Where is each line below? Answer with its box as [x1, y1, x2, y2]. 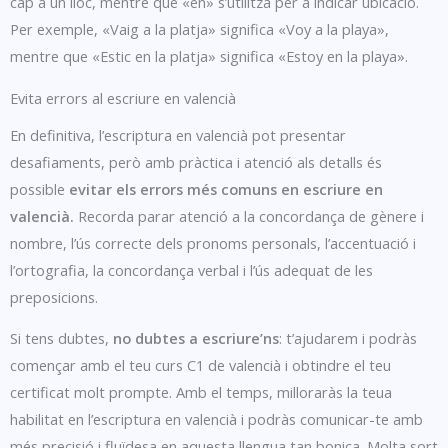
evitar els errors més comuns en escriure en [69, 178, 383, 199]
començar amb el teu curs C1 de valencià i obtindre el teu [10, 355, 391, 376]
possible [10, 178, 69, 199]
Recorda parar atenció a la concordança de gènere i [74, 205, 424, 226]
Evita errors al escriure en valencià [10, 87, 236, 108]
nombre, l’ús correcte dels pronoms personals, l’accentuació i [10, 232, 416, 253]
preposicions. [10, 286, 98, 307]
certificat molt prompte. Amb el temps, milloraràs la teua [10, 382, 392, 403]
